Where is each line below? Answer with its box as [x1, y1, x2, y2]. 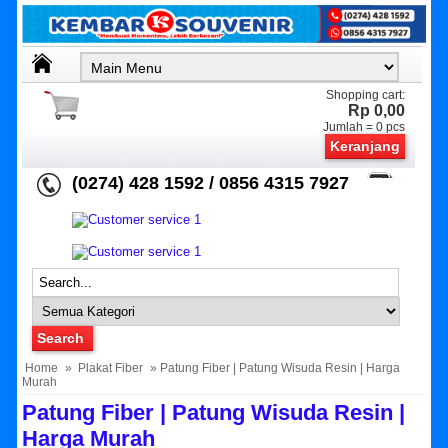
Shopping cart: [326, 88, 406, 103]
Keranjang [330, 138, 401, 155]
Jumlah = [323, 120, 377, 135]
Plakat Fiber [78, 361, 144, 376]
